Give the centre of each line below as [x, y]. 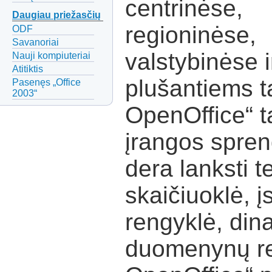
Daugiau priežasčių [56, 15]
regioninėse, [191, 35]
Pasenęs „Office [46, 83]
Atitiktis [28, 69]
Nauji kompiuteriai [51, 55]
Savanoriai [36, 42]
